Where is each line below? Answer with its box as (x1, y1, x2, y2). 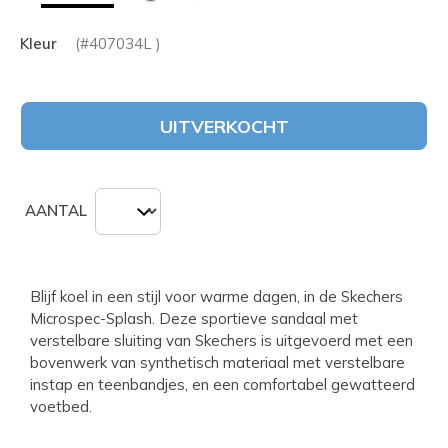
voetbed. (30, 396, 92, 416)
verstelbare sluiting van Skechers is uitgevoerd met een (30, 330, 413, 350)
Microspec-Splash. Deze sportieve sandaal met (30, 308, 358, 328)
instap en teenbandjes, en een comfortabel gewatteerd (30, 374, 415, 394)
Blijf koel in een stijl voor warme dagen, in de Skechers (30, 286, 403, 306)
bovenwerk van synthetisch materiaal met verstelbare (30, 352, 405, 372)
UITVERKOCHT (159, 114, 289, 138)
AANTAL (25, 201, 87, 221)
